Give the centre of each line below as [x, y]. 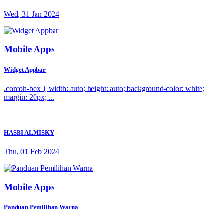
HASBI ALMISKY [29, 132]
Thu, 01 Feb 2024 [32, 152]
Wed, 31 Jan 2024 [32, 14]
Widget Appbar [25, 69]
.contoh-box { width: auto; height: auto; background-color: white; [104, 88]
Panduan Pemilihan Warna [41, 207]
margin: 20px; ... [29, 97]
